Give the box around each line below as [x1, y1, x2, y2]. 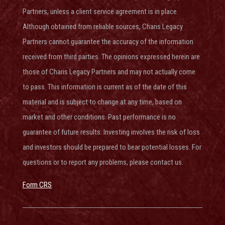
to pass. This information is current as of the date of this [22, 82, 187, 91]
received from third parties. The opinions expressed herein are [22, 52, 200, 61]
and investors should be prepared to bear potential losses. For [22, 142, 201, 152]
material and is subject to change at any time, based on [22, 97, 182, 106]
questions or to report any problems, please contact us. [22, 157, 183, 167]
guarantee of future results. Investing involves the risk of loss [22, 127, 200, 137]
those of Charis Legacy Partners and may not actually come [22, 67, 195, 76]
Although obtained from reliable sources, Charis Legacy [22, 22, 183, 31]
